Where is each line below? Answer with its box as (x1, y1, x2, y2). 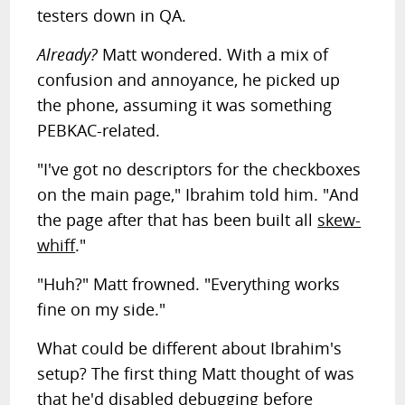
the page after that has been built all (37, 209, 318, 231)
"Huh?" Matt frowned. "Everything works (37, 273, 341, 295)
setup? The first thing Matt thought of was (37, 363, 355, 384)
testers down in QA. (37, 5, 187, 26)
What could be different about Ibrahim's (37, 337, 343, 359)
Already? (37, 43, 99, 65)
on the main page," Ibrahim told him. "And (37, 184, 360, 205)
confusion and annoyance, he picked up (37, 69, 341, 90)
